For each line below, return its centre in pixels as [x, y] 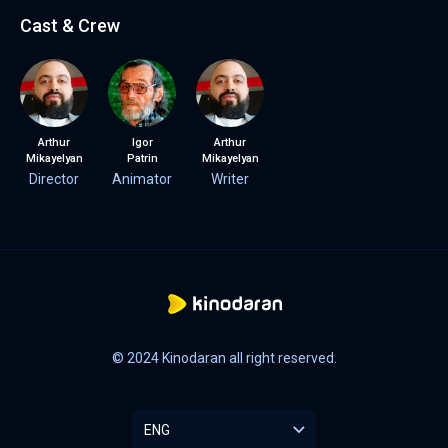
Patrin [142, 158]
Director [54, 178]
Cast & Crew [70, 25]
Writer [230, 178]
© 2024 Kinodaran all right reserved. [224, 357]
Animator [142, 178]
